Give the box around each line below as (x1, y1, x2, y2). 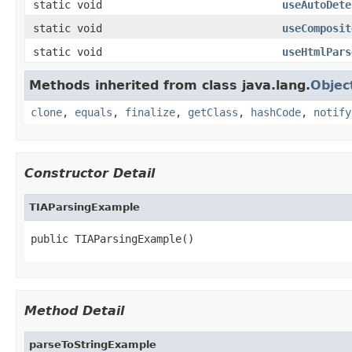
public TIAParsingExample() (31, 232, 194, 245)
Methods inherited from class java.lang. (29, 77, 310, 93)
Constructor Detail (24, 165, 155, 181)
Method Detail (24, 302, 124, 318)
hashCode (251, 105, 301, 119)
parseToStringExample (29, 338, 156, 350)
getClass (188, 105, 238, 119)
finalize (125, 105, 175, 119)
